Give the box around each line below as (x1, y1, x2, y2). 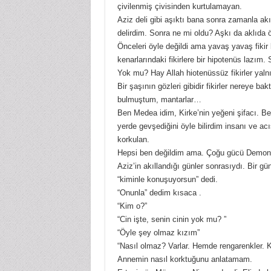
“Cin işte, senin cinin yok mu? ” (117, 215, 226, 224)
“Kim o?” (117, 201, 147, 211)
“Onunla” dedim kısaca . (117, 188, 201, 198)
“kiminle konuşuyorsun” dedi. (117, 175, 218, 184)
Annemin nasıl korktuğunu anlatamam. (117, 255, 252, 264)
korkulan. (117, 135, 149, 145)
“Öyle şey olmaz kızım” (117, 228, 200, 238)
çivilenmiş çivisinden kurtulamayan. (117, 2, 242, 11)
